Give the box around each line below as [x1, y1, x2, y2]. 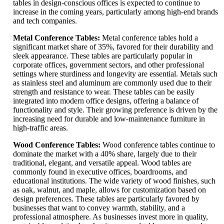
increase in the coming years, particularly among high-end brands [13, 7, 218, 16]
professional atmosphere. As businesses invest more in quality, [13, 212, 208, 221]
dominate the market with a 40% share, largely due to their [13, 149, 196, 158]
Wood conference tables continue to [102, 140, 215, 149]
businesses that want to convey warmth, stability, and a [13, 203, 185, 212]
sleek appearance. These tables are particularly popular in [13, 51, 192, 60]
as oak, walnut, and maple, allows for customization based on [13, 185, 206, 194]
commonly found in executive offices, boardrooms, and [13, 167, 187, 176]
